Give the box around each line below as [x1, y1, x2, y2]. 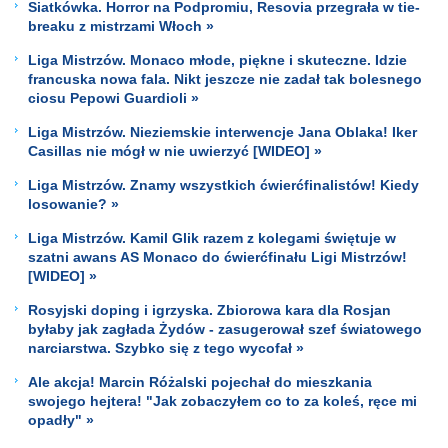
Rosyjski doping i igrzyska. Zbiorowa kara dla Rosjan [28, 301, 391, 318]
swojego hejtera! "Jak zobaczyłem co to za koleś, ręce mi [28, 392, 417, 409]
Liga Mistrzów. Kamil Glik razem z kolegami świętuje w [28, 229, 396, 246]
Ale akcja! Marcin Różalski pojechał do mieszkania [28, 373, 372, 390]
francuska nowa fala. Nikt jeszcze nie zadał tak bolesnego [28, 70, 422, 87]
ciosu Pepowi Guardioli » [28, 89, 199, 106]
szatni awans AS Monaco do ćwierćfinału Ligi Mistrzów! [28, 248, 407, 265]
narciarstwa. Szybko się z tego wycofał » [28, 339, 304, 356]
